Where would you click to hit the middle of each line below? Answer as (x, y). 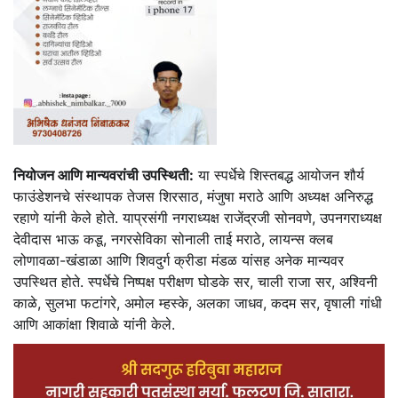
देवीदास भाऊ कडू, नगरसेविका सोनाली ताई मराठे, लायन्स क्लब (173, 239)
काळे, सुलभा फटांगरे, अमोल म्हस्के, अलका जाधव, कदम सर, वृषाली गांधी (198, 303)
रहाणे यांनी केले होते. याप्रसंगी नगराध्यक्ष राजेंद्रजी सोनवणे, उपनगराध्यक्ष (198, 218)
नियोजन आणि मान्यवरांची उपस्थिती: (103, 175)
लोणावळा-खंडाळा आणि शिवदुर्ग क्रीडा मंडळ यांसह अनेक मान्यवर (179, 261)
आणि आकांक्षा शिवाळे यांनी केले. (94, 325)
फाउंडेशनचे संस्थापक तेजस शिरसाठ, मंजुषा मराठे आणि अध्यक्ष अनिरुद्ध (193, 197)
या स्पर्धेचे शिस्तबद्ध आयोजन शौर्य (279, 175)
